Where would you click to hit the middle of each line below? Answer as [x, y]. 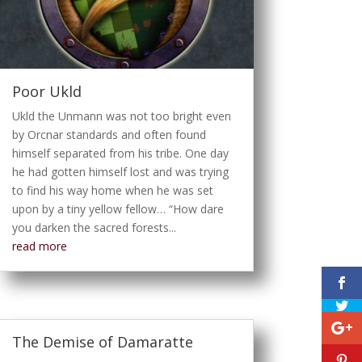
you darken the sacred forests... [94, 227]
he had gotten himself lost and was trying [120, 171]
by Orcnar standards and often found [109, 134]
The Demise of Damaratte [102, 342]
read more [39, 246]
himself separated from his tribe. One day [120, 153]
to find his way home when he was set [112, 190]
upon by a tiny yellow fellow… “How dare [118, 208]
